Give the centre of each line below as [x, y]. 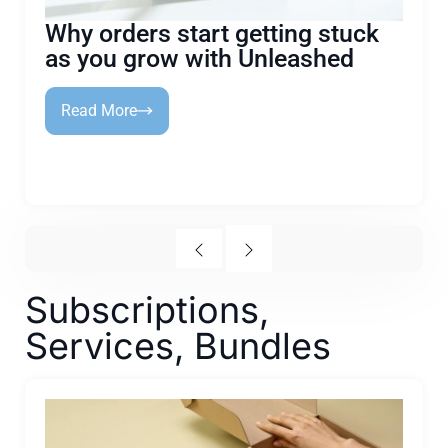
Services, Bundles [178, 346]
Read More [99, 110]
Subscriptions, [147, 310]
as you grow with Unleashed [199, 58]
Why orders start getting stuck [212, 33]
